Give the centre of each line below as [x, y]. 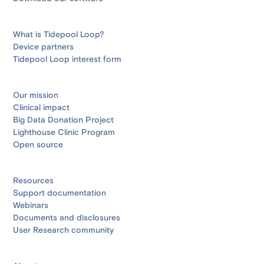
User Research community [64, 231]
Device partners [44, 47]
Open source [38, 145]
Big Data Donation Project [64, 121]
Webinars [31, 206]
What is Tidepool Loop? [59, 35]
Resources [34, 181]
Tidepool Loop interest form [67, 60]
